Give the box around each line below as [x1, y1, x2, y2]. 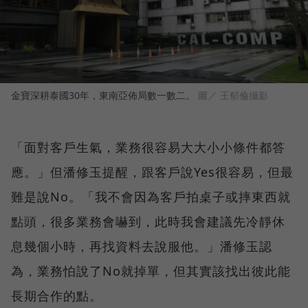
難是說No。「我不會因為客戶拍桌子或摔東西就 [11, 188, 291, 206]
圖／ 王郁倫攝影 [198, 89, 268, 102]
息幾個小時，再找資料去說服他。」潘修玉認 [11, 238, 272, 255]
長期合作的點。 [11, 287, 102, 305]
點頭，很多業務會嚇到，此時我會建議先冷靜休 [11, 213, 285, 230]
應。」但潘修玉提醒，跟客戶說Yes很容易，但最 [11, 164, 294, 181]
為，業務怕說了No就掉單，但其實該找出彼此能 [11, 263, 291, 280]
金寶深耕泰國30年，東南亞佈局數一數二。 [11, 89, 195, 102]
